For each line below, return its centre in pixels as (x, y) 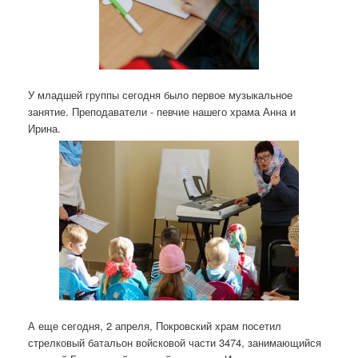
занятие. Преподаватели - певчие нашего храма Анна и (162, 112)
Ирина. (44, 129)
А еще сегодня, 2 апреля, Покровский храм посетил (155, 326)
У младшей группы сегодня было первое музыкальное (160, 95)
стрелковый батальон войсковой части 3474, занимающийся (175, 343)
